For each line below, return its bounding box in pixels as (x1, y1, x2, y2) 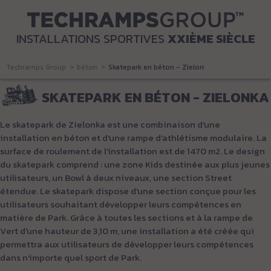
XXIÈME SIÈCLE (167, 29, 255, 48)
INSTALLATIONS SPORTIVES (16, 29, 168, 48)
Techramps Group (6, 61, 66, 73)
